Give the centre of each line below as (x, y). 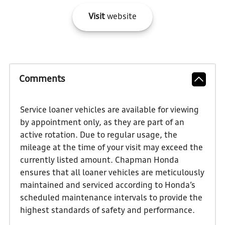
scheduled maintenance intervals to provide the (111, 199)
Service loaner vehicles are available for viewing (109, 111)
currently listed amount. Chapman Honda (99, 161)
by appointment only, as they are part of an (102, 123)
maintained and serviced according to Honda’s (107, 186)
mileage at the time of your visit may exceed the (111, 148)
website (121, 17)
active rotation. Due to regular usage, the (98, 136)
